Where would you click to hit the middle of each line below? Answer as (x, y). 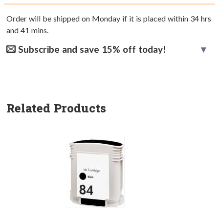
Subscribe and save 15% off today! (91, 49)
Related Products (56, 108)
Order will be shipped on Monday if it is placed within (98, 19)
